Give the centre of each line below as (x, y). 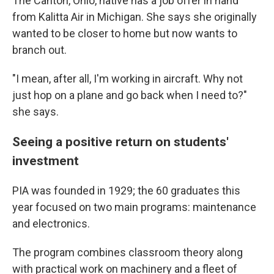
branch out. (39, 50)
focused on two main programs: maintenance (146, 207)
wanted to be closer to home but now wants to (125, 33)
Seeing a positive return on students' (120, 141)
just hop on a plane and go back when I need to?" (130, 95)
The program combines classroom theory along (128, 252)
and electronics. (51, 223)
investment (46, 160)
